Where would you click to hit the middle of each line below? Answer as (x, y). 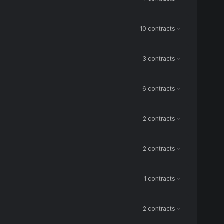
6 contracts (159, 89)
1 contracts (160, 179)
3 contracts (159, 59)
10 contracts (158, 29)
